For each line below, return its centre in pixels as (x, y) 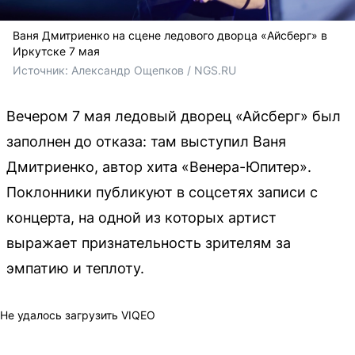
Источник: (42, 70)
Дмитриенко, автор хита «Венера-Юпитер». (159, 166)
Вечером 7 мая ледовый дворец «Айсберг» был (174, 116)
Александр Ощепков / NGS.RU (154, 70)
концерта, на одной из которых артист (141, 217)
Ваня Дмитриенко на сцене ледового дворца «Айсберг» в (170, 35)
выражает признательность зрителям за (149, 242)
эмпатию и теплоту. (75, 268)
